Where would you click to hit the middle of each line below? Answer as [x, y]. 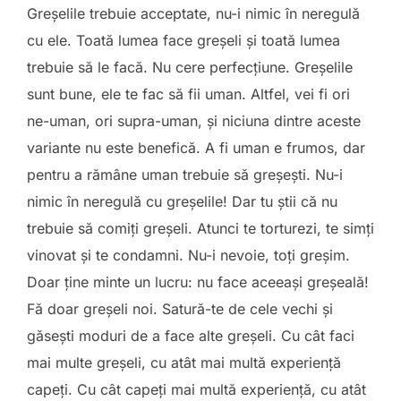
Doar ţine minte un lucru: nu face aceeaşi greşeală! [198, 282]
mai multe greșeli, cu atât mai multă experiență [184, 363]
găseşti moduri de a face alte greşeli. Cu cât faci [191, 336]
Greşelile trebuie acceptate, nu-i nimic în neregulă [193, 13]
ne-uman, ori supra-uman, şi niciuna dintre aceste [194, 121]
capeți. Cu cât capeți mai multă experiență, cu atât [196, 389]
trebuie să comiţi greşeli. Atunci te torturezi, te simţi [200, 228]
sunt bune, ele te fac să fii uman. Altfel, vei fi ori [188, 94]
